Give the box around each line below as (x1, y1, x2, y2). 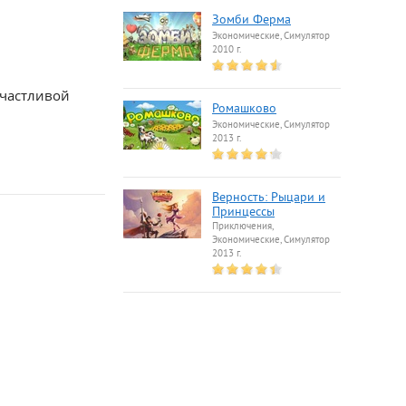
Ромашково (212, 101, 276, 117)
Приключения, (212, 220, 273, 233)
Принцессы (212, 205, 275, 220)
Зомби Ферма (212, 13, 291, 28)
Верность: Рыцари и (212, 190, 325, 206)
